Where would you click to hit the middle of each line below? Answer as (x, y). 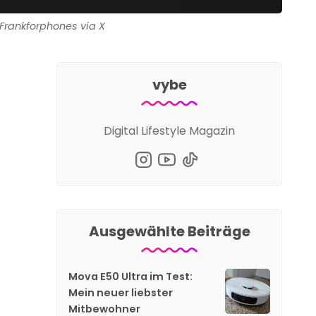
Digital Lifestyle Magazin (169, 130)
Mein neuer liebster (121, 292)
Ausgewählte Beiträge (169, 231)
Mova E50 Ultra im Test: (130, 276)
